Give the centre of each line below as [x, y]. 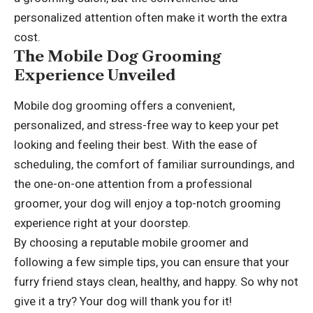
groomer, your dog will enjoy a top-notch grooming [147, 203]
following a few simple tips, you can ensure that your [152, 262]
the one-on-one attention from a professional [133, 183]
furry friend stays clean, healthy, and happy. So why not [156, 281]
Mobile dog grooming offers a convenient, [124, 105]
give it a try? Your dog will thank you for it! [123, 301]
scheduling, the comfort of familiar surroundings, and [154, 164]
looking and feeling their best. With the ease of [136, 144]
